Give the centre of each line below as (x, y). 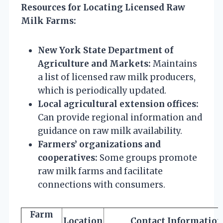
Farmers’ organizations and (99, 144)
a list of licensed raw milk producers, (117, 77)
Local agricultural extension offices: (118, 104)
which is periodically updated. (102, 90)
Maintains (174, 63)
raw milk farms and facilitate (100, 171)
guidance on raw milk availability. (110, 131)
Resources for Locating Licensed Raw (103, 7)
